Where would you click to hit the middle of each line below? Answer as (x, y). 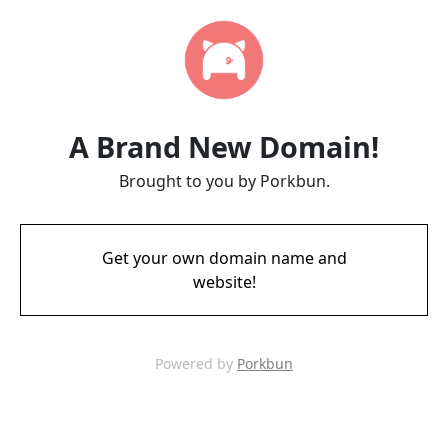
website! (224, 282)
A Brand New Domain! (224, 146)
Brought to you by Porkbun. (224, 181)
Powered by (196, 363)
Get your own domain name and (224, 258)
